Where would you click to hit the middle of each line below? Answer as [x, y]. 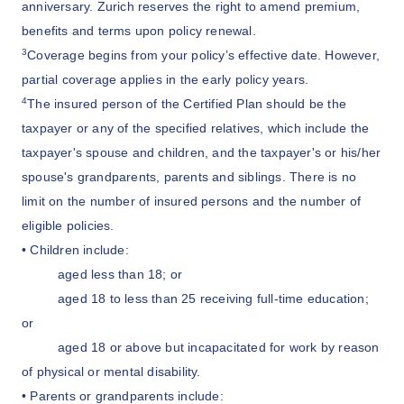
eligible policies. [68, 226]
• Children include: [75, 251]
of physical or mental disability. [111, 372]
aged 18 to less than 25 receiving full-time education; [213, 299]
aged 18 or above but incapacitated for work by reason [219, 348]
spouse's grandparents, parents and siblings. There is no [189, 178]
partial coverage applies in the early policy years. [165, 80]
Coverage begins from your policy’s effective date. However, [204, 56]
